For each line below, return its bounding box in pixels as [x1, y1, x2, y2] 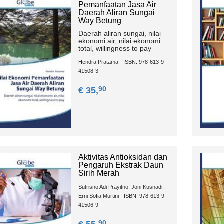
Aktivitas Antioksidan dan [78, 153, 167, 162]
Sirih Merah [78, 169, 119, 178]
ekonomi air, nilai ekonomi [78, 37, 160, 45]
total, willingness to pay [78, 44, 151, 53]
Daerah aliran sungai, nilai [78, 29, 161, 38]
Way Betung [78, 16, 121, 25]
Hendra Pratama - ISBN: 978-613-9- [78, 59, 166, 65]
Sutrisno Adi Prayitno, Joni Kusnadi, [78, 184, 164, 190]
